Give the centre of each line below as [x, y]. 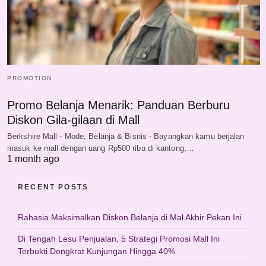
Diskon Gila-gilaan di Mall [73, 120]
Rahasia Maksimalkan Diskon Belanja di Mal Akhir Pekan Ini [130, 217]
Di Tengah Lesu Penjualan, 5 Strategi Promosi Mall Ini [119, 238]
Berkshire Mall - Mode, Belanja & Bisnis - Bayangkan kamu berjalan [126, 136]
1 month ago [33, 159]
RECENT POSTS [53, 187]
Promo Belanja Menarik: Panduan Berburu [118, 105]
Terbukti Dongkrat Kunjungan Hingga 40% [96, 251]
